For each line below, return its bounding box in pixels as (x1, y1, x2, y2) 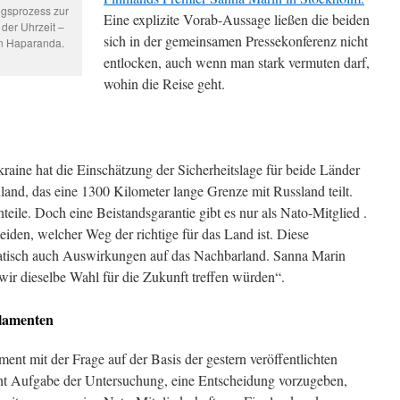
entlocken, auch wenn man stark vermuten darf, (104, 53, 370, 71)
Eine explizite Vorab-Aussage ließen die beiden (104, 10, 370, 29)
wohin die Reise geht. (104, 74, 225, 93)
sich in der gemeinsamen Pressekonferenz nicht (104, 31, 368, 50)
